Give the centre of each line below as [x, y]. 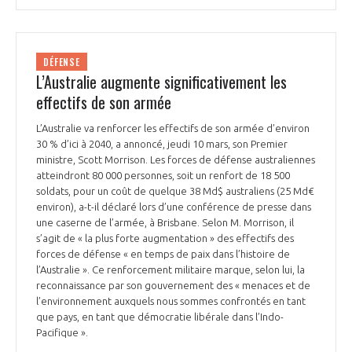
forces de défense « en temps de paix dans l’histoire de [163, 254]
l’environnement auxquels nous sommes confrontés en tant [171, 301]
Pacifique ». [63, 333]
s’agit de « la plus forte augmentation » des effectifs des [165, 238]
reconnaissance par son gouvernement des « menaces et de [173, 286]
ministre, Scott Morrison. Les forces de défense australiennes [176, 160]
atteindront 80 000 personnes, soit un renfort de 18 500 [163, 176]
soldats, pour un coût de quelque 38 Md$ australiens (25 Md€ [175, 191]
